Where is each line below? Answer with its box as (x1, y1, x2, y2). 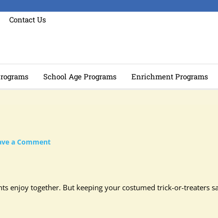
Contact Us (9, 15, 46, 24)
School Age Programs (43, 72, 116, 81)
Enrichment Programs (131, 72, 208, 81)
